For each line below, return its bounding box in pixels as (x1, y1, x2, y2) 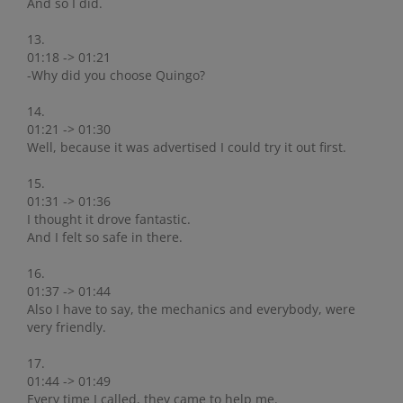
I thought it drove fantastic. (27, 210, 191, 228)
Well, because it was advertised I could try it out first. (27, 139, 346, 157)
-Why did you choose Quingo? (27, 67, 205, 85)
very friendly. (27, 318, 106, 336)
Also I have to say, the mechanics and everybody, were (27, 300, 355, 318)
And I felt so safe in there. (27, 228, 183, 246)
